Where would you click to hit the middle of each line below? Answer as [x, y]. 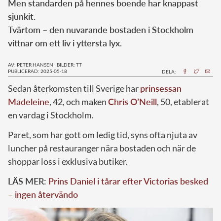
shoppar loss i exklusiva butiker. [68, 161]
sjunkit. [22, 16]
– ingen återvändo [43, 194]
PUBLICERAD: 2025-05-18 [37, 71]
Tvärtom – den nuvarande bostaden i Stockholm [101, 29]
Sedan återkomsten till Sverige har [74, 88]
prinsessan [161, 88]
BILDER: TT [69, 64]
